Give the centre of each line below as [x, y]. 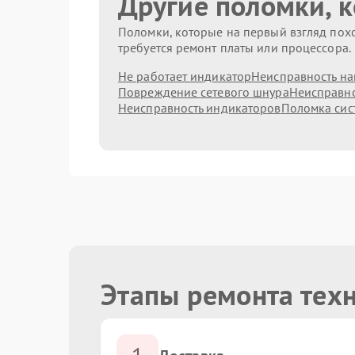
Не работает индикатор [185, 76]
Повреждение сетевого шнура [204, 92]
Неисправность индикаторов [200, 108]
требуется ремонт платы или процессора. [235, 48]
